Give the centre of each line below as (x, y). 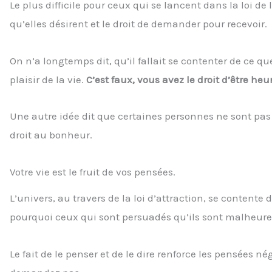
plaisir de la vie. (48, 79)
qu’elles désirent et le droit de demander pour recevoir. (138, 23)
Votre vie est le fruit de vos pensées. (93, 172)
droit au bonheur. (51, 135)
